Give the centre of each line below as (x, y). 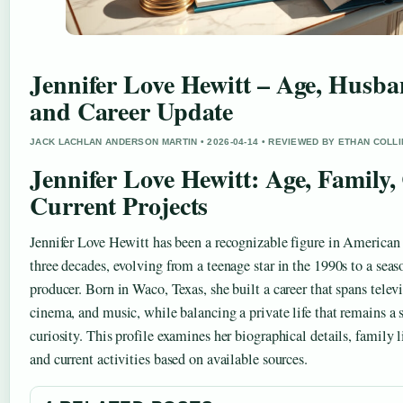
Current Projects (119, 206)
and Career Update (132, 112)
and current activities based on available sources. (169, 359)
